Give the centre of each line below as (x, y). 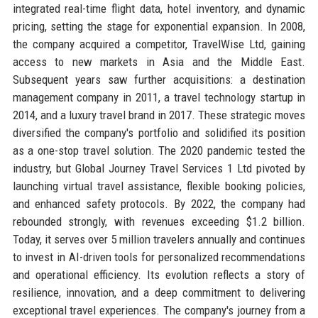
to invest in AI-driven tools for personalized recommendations (159, 257)
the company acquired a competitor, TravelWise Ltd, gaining (159, 44)
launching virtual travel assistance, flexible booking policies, (159, 186)
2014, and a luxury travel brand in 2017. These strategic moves (159, 115)
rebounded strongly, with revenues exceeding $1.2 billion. (159, 221)
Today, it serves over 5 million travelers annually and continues (159, 239)
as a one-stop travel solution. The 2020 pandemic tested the (159, 150)
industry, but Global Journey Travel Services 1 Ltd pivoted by (159, 168)
